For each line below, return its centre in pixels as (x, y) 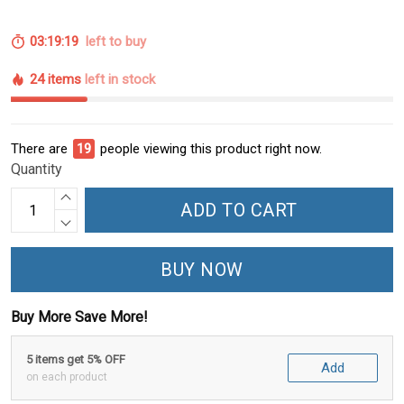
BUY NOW (202, 270)
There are (39, 149)
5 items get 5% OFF (76, 360)
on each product (67, 377)
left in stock (120, 80)
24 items (57, 80)
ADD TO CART (239, 211)
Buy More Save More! (79, 317)
